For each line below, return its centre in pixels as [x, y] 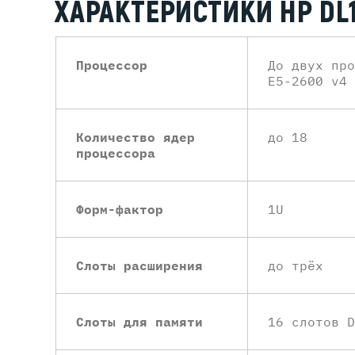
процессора [116, 153]
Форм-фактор [120, 209]
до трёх [296, 265]
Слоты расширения [139, 265]
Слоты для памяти [139, 322]
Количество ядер [136, 137]
